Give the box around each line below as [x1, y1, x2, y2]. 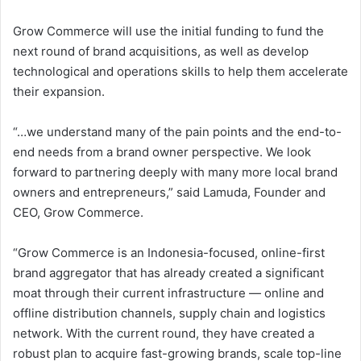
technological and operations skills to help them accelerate [13, 64, 348, 80]
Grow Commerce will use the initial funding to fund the [13, 23, 324, 39]
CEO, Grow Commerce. [13, 205, 143, 221]
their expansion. [13, 84, 105, 100]
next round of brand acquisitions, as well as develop [13, 44, 309, 60]
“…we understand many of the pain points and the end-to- [13, 124, 342, 140]
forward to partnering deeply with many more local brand [13, 164, 338, 180]
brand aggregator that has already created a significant [13, 265, 324, 281]
